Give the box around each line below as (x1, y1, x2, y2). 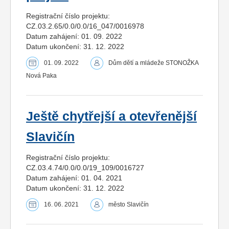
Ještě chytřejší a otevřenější (26, 109, 197, 124)
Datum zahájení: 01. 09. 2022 (26, 32, 122, 41)
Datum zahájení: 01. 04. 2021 (26, 174, 122, 182)
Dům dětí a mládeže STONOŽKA (108, 59, 198, 67)
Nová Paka (26, 72, 57, 80)
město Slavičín (108, 201, 149, 209)
